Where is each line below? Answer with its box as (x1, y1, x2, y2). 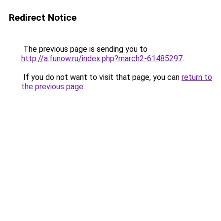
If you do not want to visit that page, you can (21, 73, 182, 82)
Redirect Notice (9, 12, 76, 23)
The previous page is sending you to (21, 44, 147, 54)
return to (182, 73, 212, 82)
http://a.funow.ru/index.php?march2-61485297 (21, 54, 183, 63)
